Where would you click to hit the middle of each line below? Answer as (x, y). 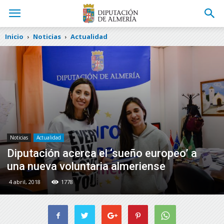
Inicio (14, 36)
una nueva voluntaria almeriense (86, 166)
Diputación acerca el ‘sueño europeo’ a (102, 153)
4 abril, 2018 (25, 181)
